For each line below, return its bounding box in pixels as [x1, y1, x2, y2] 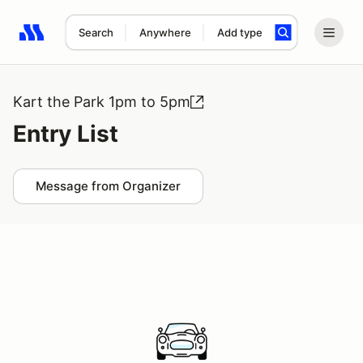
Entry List [13, 120, 118, 147]
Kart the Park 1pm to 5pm [13, 93, 190, 110]
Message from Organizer [36, 178, 181, 194]
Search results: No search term [19, 33, 207, 49]
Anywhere [139, 26, 191, 39]
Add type [216, 26, 263, 39]
